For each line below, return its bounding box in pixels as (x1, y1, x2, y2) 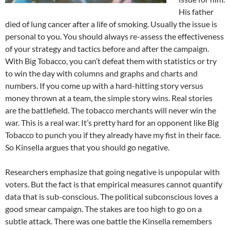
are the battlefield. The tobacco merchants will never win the (5, 105, 216, 116)
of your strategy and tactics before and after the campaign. (5, 44, 209, 54)
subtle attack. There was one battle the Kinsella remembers (5, 216, 212, 226)
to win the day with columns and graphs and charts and (5, 68, 198, 79)
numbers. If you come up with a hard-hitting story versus (5, 81, 203, 91)
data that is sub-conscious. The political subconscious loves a (5, 191, 218, 202)
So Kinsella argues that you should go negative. (5, 142, 169, 152)
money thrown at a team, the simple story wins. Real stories (5, 93, 213, 103)
